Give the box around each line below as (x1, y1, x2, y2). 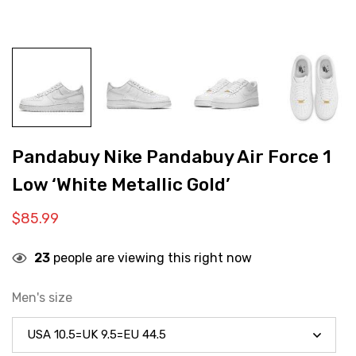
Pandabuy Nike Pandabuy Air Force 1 (12, 146, 331, 168)
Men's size (12, 290, 72, 305)
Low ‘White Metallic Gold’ (12, 174, 230, 195)
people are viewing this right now (50, 250, 252, 265)
